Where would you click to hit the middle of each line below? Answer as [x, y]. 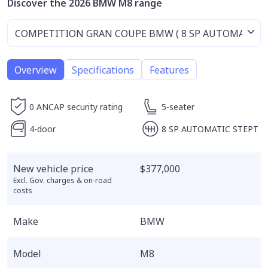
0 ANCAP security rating [76, 107]
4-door [42, 129]
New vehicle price [53, 169]
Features [169, 70]
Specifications [103, 70]
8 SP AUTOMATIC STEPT [210, 129]
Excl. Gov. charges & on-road [63, 180]
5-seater [178, 107]
